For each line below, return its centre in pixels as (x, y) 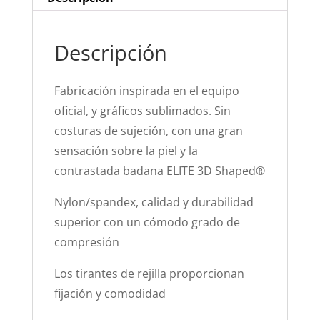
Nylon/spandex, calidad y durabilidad (154, 202)
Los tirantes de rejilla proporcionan (149, 274)
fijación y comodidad (110, 294)
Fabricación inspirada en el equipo (146, 91)
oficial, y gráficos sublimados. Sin (142, 111)
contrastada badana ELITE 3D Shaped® (159, 171)
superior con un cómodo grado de (147, 222)
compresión (86, 242)
